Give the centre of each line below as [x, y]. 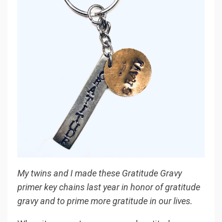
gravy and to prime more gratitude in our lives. [105, 201]
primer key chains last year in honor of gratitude [109, 187]
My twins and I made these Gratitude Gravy [100, 173]
